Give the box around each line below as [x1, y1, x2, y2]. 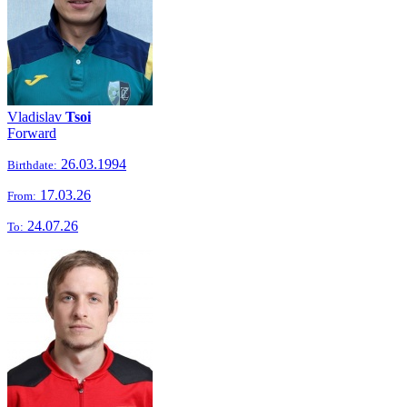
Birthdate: [7, 158, 57, 172]
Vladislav [7, 109, 65, 124]
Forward [7, 125, 56, 141]
